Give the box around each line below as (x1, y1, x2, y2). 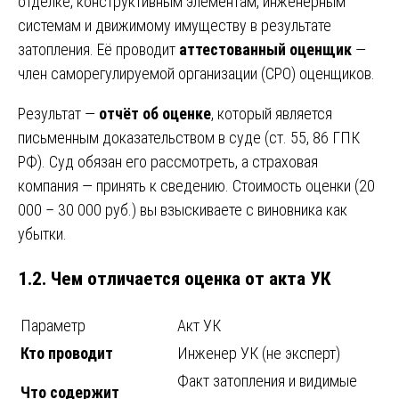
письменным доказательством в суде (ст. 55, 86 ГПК (18, 127, 360, 147)
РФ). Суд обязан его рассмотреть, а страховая (18, 151, 318, 171)
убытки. (18, 224, 67, 243)
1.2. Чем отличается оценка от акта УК (18, 266, 331, 289)
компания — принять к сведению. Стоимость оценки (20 (18, 175, 375, 195)
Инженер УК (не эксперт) (177, 343, 340, 362)
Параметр (20, 315, 85, 335)
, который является (211, 103, 332, 123)
